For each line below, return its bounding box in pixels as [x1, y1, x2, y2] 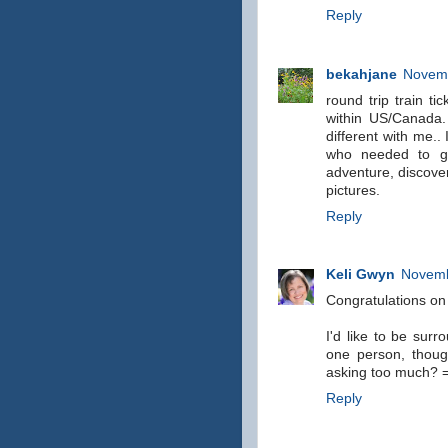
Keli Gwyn [326, 267, 395, 283]
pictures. [326, 182, 380, 198]
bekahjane [326, 66, 397, 82]
